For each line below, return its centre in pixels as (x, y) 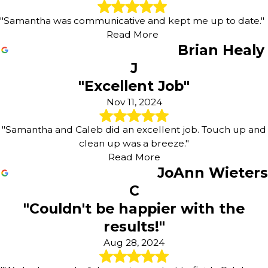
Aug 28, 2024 (134, 243)
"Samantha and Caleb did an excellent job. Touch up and (134, 130)
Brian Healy (221, 50)
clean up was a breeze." (134, 144)
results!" (134, 227)
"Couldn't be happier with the (134, 209)
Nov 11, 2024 (134, 102)
